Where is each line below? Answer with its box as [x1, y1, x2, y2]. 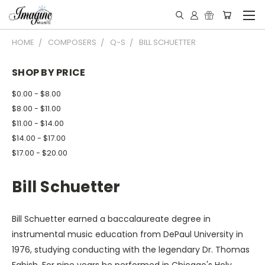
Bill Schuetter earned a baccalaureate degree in [12, 212, 211, 225]
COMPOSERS [48, 37, 96, 48]
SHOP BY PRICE [12, 66, 86, 79]
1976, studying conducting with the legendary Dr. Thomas [12, 243, 250, 256]
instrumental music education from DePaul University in [12, 228, 243, 240]
